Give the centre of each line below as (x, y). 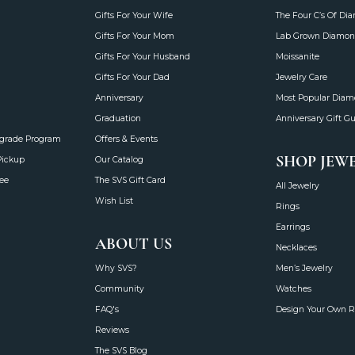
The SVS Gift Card (130, 181)
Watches (294, 289)
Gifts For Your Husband (143, 57)
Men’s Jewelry (304, 269)
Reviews (112, 330)
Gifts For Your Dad (132, 78)
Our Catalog (119, 160)
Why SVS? (116, 269)
